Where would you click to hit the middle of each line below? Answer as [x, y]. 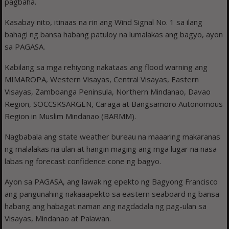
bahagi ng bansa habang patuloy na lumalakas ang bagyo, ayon [114, 35]
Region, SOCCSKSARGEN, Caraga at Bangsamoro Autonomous [114, 104]
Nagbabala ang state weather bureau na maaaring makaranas [113, 137]
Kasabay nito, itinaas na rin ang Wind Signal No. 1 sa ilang [104, 22]
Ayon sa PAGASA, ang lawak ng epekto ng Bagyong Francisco [111, 182]
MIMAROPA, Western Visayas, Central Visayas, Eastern [102, 79]
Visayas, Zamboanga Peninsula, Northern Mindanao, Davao [108, 92]
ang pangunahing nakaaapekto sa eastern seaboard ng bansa [112, 194]
